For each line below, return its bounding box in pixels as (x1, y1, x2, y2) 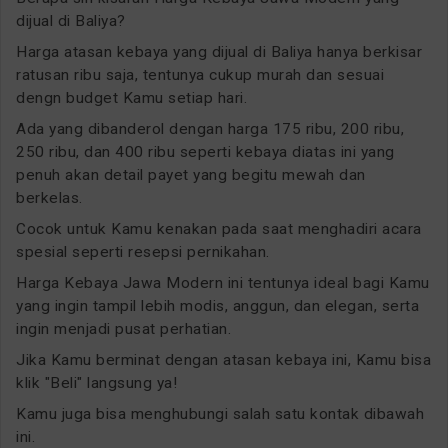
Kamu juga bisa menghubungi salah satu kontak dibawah (16, 404, 424, 423)
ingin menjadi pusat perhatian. (16, 319, 231, 338)
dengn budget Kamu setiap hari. (16, 88, 247, 107)
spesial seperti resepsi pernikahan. (16, 242, 270, 261)
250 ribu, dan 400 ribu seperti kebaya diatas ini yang (16, 142, 395, 161)
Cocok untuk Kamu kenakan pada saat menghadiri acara (16, 219, 422, 238)
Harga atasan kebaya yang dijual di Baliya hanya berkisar (16, 42, 422, 61)
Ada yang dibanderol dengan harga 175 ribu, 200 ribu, (16, 119, 404, 138)
